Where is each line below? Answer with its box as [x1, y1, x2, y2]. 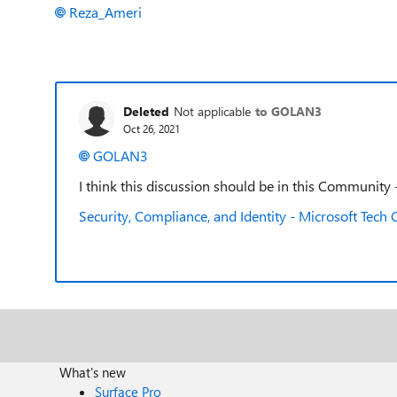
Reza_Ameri [69, 3, 142, 21]
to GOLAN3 [255, 102, 322, 120]
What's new [59, 363, 127, 381]
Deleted [123, 102, 169, 120]
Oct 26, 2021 [123, 121, 180, 136]
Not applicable [174, 102, 251, 120]
